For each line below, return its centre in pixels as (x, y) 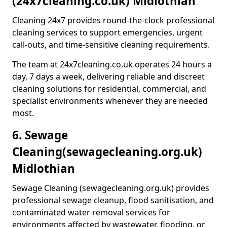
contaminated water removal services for (91, 212)
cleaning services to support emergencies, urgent (107, 32)
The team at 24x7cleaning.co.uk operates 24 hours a (112, 64)
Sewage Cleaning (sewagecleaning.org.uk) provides (111, 188)
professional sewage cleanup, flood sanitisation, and (113, 200)
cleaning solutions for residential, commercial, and (109, 89)
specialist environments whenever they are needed (110, 101)
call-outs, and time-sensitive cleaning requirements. (111, 45)
